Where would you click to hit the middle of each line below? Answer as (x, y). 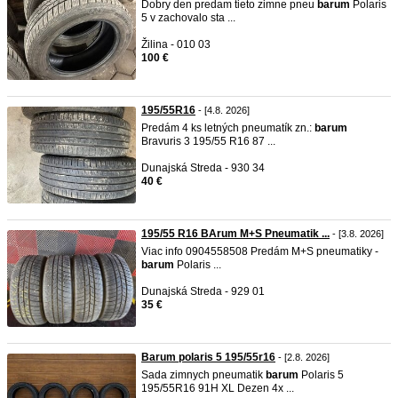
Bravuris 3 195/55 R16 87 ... (208, 141)
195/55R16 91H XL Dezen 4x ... (218, 388)
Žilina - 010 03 (176, 44)
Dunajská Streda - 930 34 (203, 168)
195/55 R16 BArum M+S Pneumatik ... (235, 234)
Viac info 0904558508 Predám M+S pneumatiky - (260, 251)
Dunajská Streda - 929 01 (203, 291)
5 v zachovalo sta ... (188, 18)
